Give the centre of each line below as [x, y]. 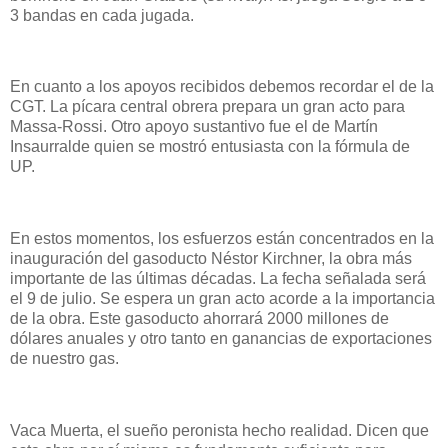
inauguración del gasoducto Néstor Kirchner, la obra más [211, 258]
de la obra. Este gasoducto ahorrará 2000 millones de [199, 318]
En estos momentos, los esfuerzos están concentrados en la [222, 238]
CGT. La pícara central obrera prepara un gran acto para [207, 107]
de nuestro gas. [66, 358]
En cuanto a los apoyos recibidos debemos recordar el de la [222, 87]
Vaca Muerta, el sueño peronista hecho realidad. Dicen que [219, 430]
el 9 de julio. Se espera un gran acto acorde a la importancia [222, 298]
